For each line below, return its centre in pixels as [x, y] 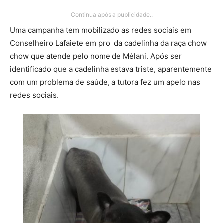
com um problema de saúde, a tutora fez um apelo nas [105, 82]
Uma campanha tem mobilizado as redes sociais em [101, 30]
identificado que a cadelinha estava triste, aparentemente [111, 69]
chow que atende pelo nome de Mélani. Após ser [96, 56]
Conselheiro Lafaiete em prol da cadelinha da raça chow [108, 43]
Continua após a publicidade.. [111, 15]
